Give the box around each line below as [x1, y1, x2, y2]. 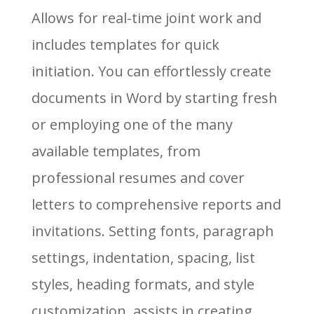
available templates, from [31, 142, 200, 161]
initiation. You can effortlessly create [31, 62, 271, 81]
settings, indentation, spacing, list [31, 248, 255, 267]
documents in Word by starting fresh [31, 88, 278, 107]
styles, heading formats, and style [31, 275, 254, 294]
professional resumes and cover [31, 168, 245, 187]
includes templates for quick [31, 35, 219, 54]
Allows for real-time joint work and [31, 8, 261, 27]
